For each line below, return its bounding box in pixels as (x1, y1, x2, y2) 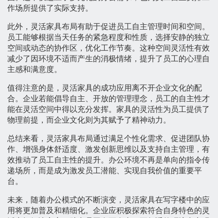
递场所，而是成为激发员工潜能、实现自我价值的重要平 (7, 166, 202, 175)
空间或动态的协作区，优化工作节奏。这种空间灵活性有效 (7, 44, 210, 53)
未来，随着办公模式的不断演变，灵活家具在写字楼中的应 (7, 196, 210, 204)
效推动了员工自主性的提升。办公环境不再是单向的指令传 (7, 156, 210, 164)
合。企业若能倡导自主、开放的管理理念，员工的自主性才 (7, 94, 210, 103)
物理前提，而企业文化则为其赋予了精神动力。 (7, 116, 171, 125)
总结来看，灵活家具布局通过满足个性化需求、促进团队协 (7, 134, 210, 143)
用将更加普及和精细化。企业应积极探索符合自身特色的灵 (7, 206, 210, 215)
